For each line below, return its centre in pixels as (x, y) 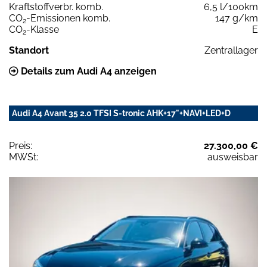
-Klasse (43, 29)
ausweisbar (233, 157)
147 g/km (237, 18)
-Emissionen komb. (68, 18)
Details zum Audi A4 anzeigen (88, 71)
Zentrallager (231, 50)
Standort (29, 50)
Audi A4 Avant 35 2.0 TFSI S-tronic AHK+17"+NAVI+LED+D (121, 113)
